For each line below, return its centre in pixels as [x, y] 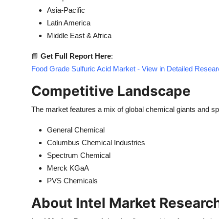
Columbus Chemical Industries [96, 142]
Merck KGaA [68, 168]
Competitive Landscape [111, 91]
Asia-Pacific [66, 10]
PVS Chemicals [72, 181]
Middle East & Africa [79, 35]
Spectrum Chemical [79, 155]
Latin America [69, 23]
